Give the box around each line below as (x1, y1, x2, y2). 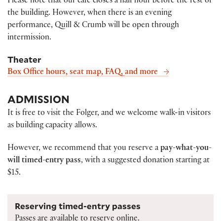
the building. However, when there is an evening (7, 9, 172, 18)
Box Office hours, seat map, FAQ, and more (7, 68, 158, 77)
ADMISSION (7, 92, 70, 106)
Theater (7, 53, 41, 65)
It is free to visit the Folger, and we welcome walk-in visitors (7, 109, 211, 118)
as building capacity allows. (7, 121, 97, 130)
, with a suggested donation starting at (81, 157, 210, 166)
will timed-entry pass (7, 157, 81, 166)
